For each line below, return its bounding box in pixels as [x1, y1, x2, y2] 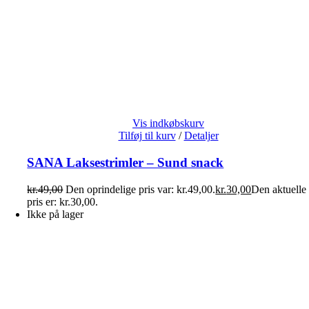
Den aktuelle [251, 183, 307, 195]
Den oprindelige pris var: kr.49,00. [66, 183, 216, 195]
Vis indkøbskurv [132, 117, 204, 130]
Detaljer [183, 130, 219, 142]
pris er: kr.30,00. [27, 195, 99, 208]
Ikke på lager [27, 208, 84, 220]
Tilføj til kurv [118, 130, 176, 142]
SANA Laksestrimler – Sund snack [27, 154, 224, 170]
